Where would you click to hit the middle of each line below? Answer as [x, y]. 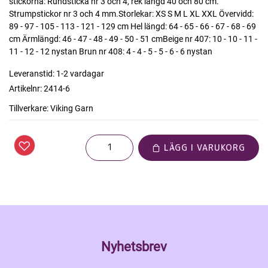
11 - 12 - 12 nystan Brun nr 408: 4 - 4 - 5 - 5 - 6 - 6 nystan [111, 52]
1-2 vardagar [80, 74]
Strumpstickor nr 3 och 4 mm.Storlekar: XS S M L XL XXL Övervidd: [131, 14]
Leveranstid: [32, 74]
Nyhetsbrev [134, 247]
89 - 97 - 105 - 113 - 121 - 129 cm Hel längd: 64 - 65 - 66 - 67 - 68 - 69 [133, 27]
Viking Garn [72, 109]
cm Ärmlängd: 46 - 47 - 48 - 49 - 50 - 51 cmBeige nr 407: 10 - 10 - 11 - [133, 39]
